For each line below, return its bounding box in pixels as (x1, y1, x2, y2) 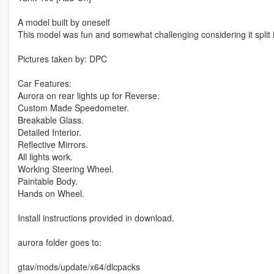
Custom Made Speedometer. (17, 102, 129, 114)
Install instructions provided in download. (17, 212, 174, 224)
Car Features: (17, 77, 72, 90)
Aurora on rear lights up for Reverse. (17, 89, 160, 102)
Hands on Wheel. (17, 187, 84, 200)
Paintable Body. (17, 175, 78, 188)
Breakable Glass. (17, 114, 84, 127)
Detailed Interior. (17, 126, 81, 139)
